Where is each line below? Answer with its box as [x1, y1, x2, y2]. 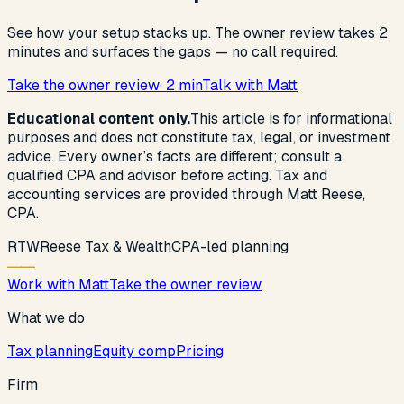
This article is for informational [190, 109, 392, 128]
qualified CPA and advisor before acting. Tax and [7, 166, 327, 185]
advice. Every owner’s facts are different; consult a [7, 147, 342, 166]
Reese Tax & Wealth [40, 237, 171, 256]
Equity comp [93, 342, 176, 361]
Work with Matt [7, 275, 109, 294]
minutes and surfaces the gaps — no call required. [7, 42, 338, 61]
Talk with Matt [202, 76, 298, 95]
